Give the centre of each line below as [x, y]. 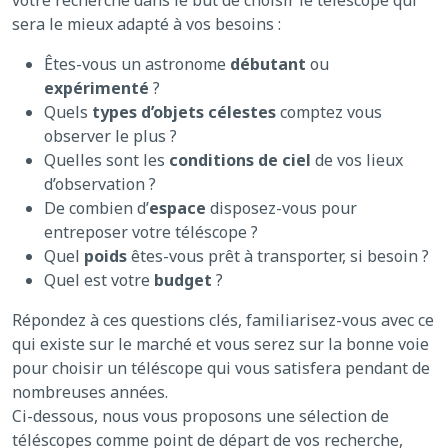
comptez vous [329, 112]
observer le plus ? [110, 136]
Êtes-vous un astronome [137, 64]
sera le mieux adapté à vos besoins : [146, 24]
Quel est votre [99, 280]
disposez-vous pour [283, 208]
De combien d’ [96, 208]
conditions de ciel [240, 160]
